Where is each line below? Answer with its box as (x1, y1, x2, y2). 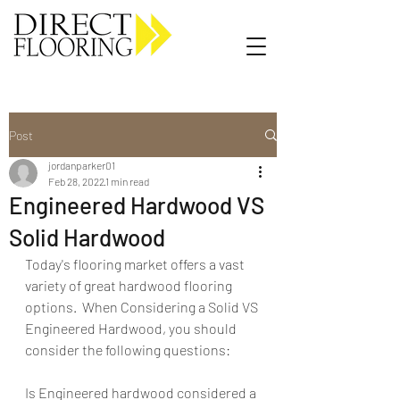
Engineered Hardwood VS (9, 191, 264, 219)
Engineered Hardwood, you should (25, 320, 239, 337)
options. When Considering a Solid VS (25, 298, 261, 315)
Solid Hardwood (9, 223, 165, 251)
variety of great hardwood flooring (25, 277, 235, 294)
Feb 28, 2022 (48, 175, 104, 187)
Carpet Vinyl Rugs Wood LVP (19, 63, 158, 76)
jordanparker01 (48, 159, 115, 171)
